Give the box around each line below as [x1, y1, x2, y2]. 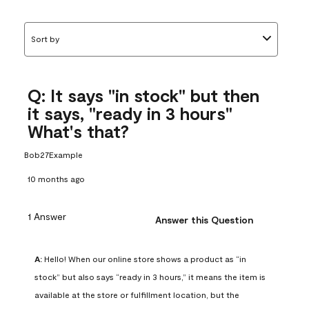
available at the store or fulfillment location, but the [34, 290, 239, 300]
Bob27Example [24, 150, 83, 160]
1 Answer [28, 210, 66, 222]
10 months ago [28, 174, 85, 184]
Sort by [31, 34, 59, 44]
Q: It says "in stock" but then [28, 85, 259, 106]
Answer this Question [155, 214, 254, 226]
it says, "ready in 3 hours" [28, 103, 232, 124]
